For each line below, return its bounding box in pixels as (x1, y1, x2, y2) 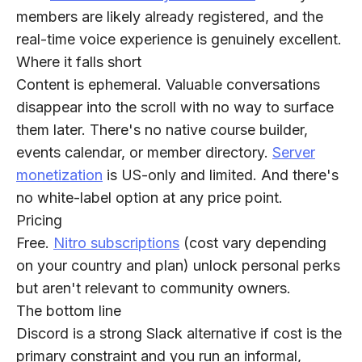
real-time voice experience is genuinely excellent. (16, 31, 342, 48)
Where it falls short (16, 53, 141, 71)
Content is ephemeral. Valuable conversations (16, 76, 320, 94)
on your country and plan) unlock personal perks (16, 257, 340, 275)
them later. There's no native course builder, (16, 121, 308, 139)
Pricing (16, 212, 62, 229)
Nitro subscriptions (53, 234, 179, 252)
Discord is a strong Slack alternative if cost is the (16, 325, 342, 343)
